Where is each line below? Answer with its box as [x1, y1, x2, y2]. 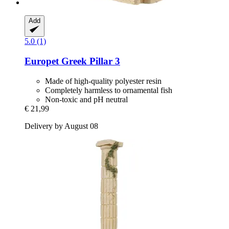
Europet [25, 56, 59, 67]
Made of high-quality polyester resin [45, 76, 162, 85]
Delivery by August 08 [25, 121, 98, 130]
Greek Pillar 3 [59, 56, 120, 67]
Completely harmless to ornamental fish [45, 85, 172, 95]
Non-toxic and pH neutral [45, 95, 128, 104]
